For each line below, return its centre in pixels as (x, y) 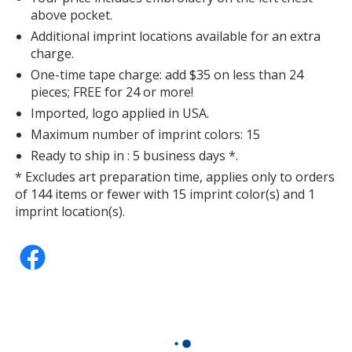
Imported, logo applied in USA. (120, 113)
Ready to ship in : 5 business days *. (135, 155)
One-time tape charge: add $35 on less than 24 (167, 74)
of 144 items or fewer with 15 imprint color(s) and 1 (165, 194)
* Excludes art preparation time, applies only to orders (175, 176)
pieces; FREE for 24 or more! (112, 92)
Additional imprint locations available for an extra (176, 36)
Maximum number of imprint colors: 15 (146, 134)
